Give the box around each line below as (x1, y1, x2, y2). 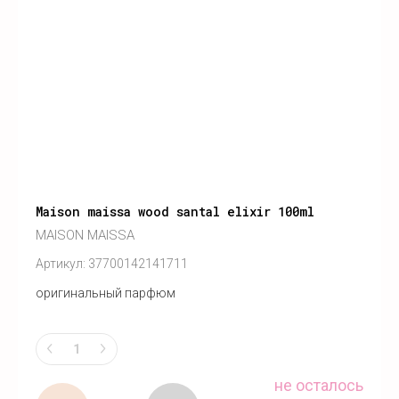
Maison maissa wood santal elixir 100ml (36, 203, 314, 221)
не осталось (274, 375, 363, 395)
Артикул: (36, 256, 85, 272)
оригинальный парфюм (36, 286, 175, 301)
